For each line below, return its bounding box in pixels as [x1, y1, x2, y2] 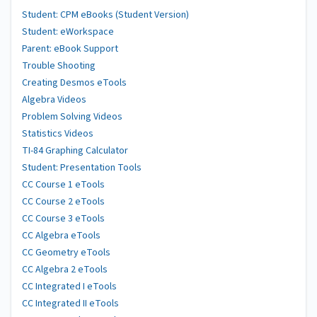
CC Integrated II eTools [22, 296, 119, 311]
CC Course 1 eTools [22, 178, 105, 192]
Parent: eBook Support [22, 42, 118, 56]
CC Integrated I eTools [22, 279, 117, 294]
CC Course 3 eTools [22, 212, 105, 226]
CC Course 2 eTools [22, 195, 105, 209]
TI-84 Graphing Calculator [22, 144, 128, 158]
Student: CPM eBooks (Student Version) [22, 8, 189, 22]
